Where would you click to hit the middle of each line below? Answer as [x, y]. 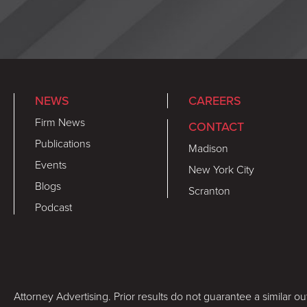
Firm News [60, 122]
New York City [221, 169]
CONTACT [216, 127]
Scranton [209, 191]
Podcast [53, 207]
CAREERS [215, 101]
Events [51, 164]
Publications [63, 143]
